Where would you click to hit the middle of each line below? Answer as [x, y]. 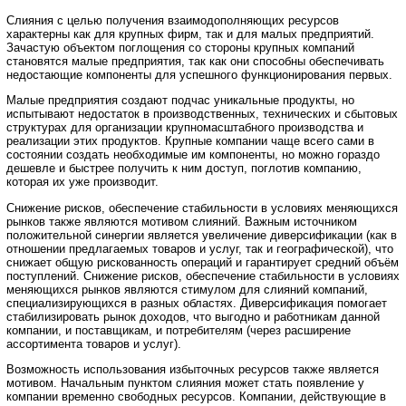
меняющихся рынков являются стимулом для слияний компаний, [187, 289]
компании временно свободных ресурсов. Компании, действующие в [196, 396]
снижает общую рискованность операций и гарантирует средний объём [203, 262]
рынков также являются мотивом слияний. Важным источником [182, 221]
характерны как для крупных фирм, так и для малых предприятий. [190, 34]
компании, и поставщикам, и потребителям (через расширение [179, 330]
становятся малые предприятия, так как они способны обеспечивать [195, 62]
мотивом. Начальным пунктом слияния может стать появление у [185, 383]
